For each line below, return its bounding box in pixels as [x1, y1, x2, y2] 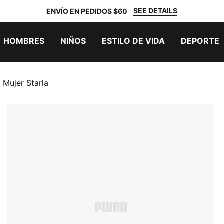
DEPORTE [181, 36, 219, 46]
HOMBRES [3, 36, 44, 46]
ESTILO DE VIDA [102, 36, 165, 46]
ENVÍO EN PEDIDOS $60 [46, 6, 127, 15]
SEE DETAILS [133, 6, 177, 15]
